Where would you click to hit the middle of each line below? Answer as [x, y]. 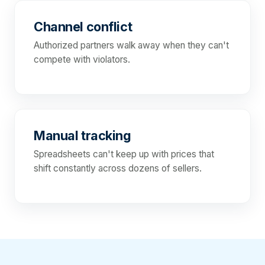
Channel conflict [83, 27]
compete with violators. [82, 60]
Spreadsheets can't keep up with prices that [124, 154]
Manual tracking [83, 136]
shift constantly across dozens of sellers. [118, 169]
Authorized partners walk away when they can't [131, 46]
